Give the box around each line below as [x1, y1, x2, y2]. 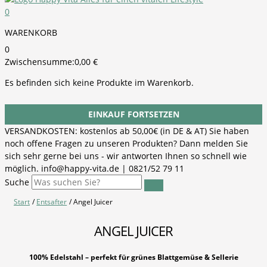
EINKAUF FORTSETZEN [88, 108, 179, 120]
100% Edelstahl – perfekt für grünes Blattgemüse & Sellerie [29, 252, 238, 262]
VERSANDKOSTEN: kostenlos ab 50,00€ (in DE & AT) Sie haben [5, 125, 249, 136]
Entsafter [36, 196, 67, 207]
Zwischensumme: [5, 56, 74, 67]
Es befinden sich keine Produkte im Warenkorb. [5, 77, 194, 88]
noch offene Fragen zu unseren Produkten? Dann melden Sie [5, 137, 248, 149]
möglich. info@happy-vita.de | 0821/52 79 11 [5, 162, 184, 174]
